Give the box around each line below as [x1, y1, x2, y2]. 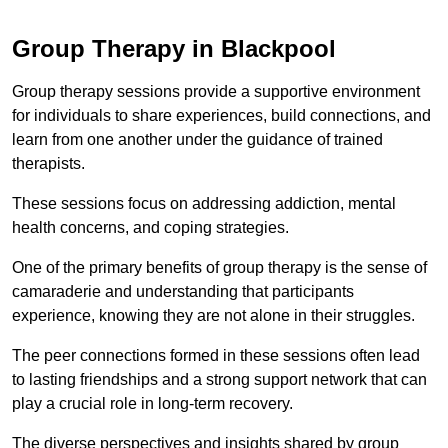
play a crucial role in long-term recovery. [12, 394, 297, 412]
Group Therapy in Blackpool [12, 34, 336, 62]
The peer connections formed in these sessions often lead [12, 346, 420, 364]
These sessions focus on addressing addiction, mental [12, 194, 396, 212]
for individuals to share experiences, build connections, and [12, 106, 431, 124]
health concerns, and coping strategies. [12, 218, 289, 236]
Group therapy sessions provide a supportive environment [12, 82, 420, 100]
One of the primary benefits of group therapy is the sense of [12, 258, 427, 276]
